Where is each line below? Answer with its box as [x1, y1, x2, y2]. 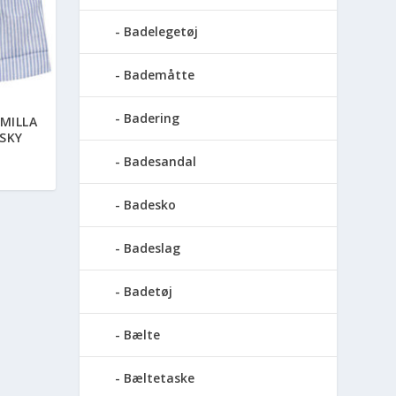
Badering [124, 110, 180, 127]
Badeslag [124, 240, 181, 257]
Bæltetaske [124, 369, 195, 387]
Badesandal [124, 153, 197, 171]
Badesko [124, 196, 177, 214]
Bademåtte [124, 66, 195, 84]
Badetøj [124, 283, 173, 301]
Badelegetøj [124, 23, 199, 41]
